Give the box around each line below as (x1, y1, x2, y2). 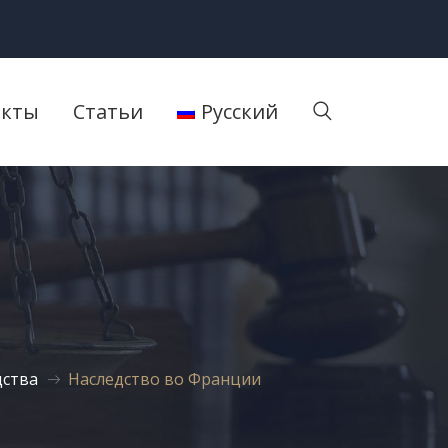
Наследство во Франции (67, 368, 261, 391)
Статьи (73, 98, 143, 126)
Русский (201, 98, 278, 126)
